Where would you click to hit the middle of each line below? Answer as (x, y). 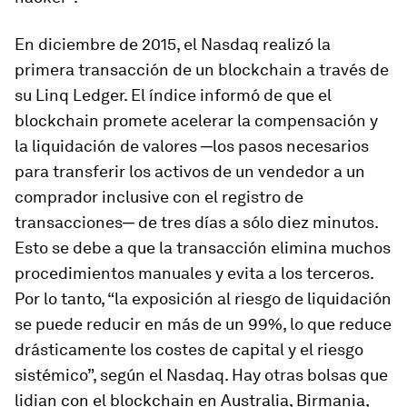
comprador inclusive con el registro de (159, 197)
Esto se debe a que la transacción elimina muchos (203, 248)
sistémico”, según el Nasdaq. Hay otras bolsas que (201, 375)
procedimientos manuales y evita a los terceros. (194, 273)
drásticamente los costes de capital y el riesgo (189, 349)
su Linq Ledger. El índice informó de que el (173, 95)
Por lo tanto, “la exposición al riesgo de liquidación (203, 298)
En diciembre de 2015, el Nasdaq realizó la (173, 44)
